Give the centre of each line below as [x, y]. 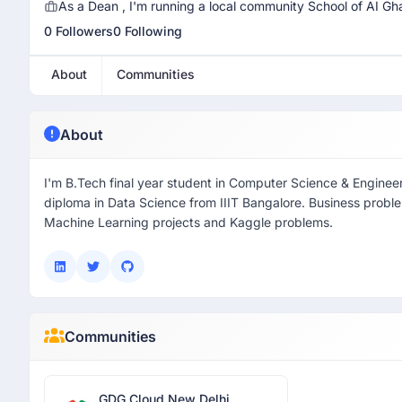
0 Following [148, 31]
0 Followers [79, 31]
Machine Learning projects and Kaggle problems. [188, 222]
